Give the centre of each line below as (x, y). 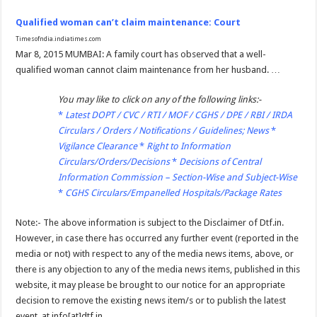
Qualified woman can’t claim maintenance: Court (128, 22)
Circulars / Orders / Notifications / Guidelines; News (164, 130)
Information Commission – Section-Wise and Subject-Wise (178, 177)
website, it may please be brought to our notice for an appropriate (151, 284)
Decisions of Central (220, 161)
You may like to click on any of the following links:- (160, 99)
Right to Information (189, 146)
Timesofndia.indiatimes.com (59, 39)
